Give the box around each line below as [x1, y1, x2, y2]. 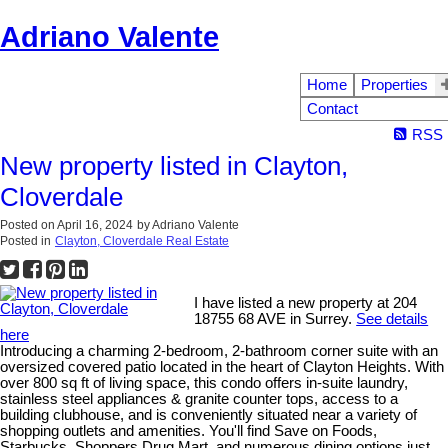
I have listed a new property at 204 [194, 295, 418, 312]
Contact [307, 101, 358, 118]
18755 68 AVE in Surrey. [194, 311, 357, 328]
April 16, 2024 [57, 218, 133, 233]
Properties [361, 77, 429, 94]
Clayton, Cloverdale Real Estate [55, 234, 229, 249]
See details [356, 311, 429, 328]
